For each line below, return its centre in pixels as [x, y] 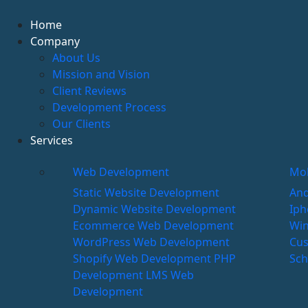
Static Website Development [146, 192]
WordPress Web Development [151, 242]
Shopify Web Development [143, 258]
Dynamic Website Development [154, 209]
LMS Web [170, 275]
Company [55, 41]
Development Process [109, 107]
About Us [76, 58]
